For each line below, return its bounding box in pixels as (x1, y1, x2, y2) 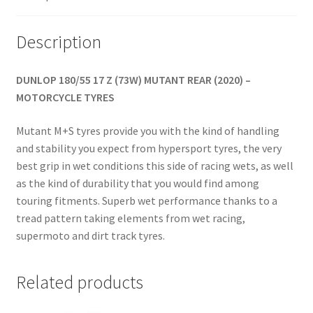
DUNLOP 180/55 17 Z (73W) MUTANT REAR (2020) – (15, 73, 251, 87)
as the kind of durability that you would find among (15, 175, 259, 190)
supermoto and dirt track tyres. (15, 228, 165, 242)
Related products (15, 270, 143, 293)
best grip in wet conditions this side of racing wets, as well (15, 158, 293, 173)
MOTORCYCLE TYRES (15, 90, 115, 105)
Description (15, 31, 101, 54)
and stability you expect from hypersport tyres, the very (15, 140, 282, 155)
